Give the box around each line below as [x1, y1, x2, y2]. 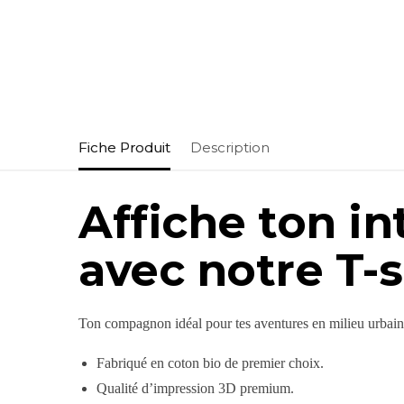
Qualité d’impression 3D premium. [96, 381, 295, 397]
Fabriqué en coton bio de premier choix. [96, 355, 325, 372]
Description [190, 138, 270, 156]
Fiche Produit [78, 138, 170, 156]
